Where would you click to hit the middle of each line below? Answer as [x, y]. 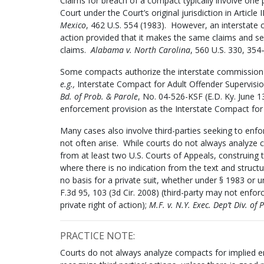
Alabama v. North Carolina [141, 49]
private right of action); [105, 204]
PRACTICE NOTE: [98, 235]
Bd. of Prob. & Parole [99, 96]
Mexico [73, 25]
